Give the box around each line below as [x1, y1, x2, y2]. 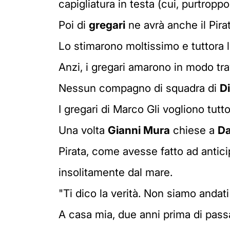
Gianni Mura [108, 124, 170, 137]
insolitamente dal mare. [59, 166, 172, 179]
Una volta [59, 124, 108, 137]
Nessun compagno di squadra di [59, 82, 220, 94]
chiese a [170, 124, 218, 137]
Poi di [59, 18, 89, 31]
